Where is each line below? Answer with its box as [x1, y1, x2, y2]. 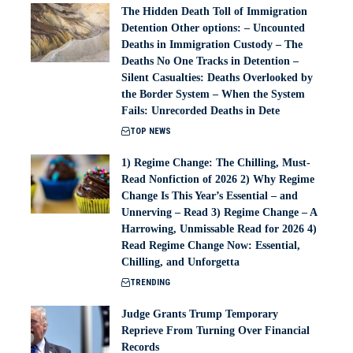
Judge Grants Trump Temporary [121, 308, 278, 321]
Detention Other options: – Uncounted [121, 22, 305, 35]
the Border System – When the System [121, 88, 305, 101]
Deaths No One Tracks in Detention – [121, 55, 299, 68]
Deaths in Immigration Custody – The [121, 39, 303, 51]
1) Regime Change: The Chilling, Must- [121, 157, 310, 169]
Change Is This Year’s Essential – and [121, 190, 298, 203]
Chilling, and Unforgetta [121, 256, 240, 269]
